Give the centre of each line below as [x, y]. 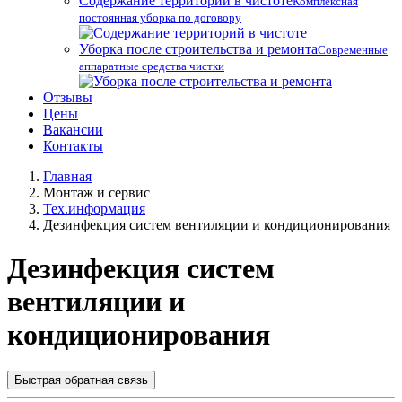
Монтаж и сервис [96, 192]
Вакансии [73, 129]
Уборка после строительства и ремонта [198, 48]
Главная [67, 176]
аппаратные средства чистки [152, 66]
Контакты [73, 145]
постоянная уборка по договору [160, 17]
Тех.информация [94, 208]
